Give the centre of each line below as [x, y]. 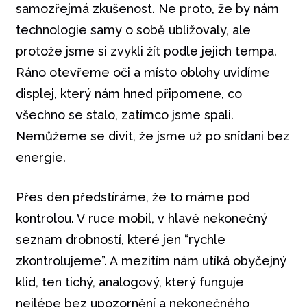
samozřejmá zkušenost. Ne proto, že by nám [147, 9]
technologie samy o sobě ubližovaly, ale [133, 30]
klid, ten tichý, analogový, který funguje [130, 282]
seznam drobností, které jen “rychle [120, 240]
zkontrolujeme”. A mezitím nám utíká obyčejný [151, 261]
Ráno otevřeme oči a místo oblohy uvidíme [143, 73]
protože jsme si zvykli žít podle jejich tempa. [146, 51]
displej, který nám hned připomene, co [128, 94]
